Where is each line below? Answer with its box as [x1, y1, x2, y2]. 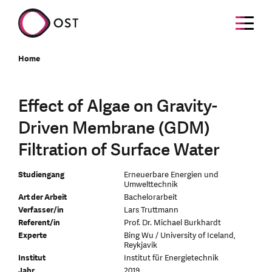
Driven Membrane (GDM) [18, 117, 209, 140]
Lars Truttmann [124, 205, 179, 216]
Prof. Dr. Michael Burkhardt [124, 217, 222, 228]
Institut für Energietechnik [124, 253, 219, 263]
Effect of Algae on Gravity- [18, 95, 217, 118]
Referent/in [18, 217, 60, 228]
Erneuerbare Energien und [124, 169, 219, 180]
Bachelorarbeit [124, 192, 178, 203]
